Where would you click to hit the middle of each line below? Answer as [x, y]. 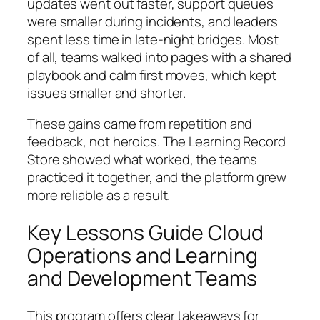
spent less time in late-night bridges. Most [153, 39]
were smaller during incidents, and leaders [152, 21]
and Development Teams [142, 279]
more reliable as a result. [99, 195]
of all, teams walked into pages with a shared [159, 57]
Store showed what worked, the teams [142, 160]
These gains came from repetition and [140, 124]
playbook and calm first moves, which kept [152, 75]
